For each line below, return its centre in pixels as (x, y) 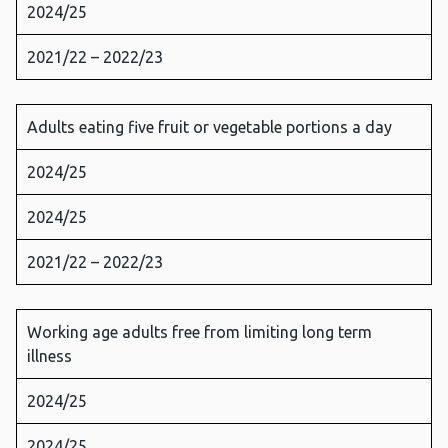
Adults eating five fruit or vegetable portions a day (211, 127)
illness (51, 356)
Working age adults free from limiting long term (199, 332)
